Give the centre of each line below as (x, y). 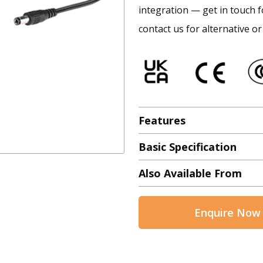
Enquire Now (227, 213)
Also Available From (190, 173)
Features (162, 121)
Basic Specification (188, 147)
